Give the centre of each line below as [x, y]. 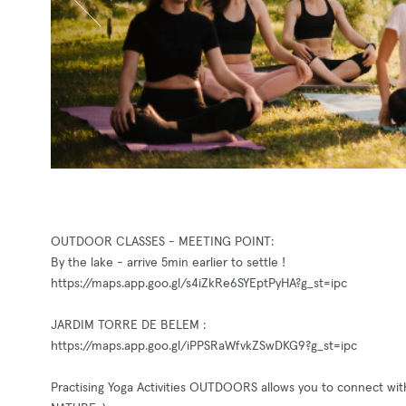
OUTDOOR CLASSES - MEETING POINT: [162, 242]
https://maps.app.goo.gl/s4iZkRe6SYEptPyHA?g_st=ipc [199, 284]
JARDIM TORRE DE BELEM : [128, 325]
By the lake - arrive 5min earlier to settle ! [168, 263]
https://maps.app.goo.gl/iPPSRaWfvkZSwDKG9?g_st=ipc [204, 346]
